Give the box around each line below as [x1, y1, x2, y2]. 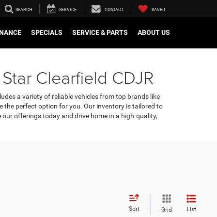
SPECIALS [31, 29, 62, 37]
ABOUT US [138, 29, 170, 37]
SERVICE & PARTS [72, 29, 128, 37]
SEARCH [15, 7, 32, 13]
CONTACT [105, 7, 124, 13]
